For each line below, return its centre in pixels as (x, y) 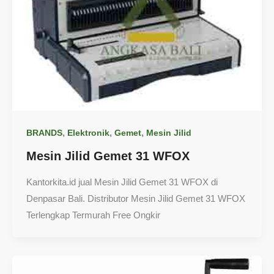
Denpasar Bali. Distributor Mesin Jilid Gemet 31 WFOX (135, 199)
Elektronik (88, 133)
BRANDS (44, 133)
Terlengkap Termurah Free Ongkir (93, 215)
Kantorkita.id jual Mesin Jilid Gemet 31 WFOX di (122, 182)
